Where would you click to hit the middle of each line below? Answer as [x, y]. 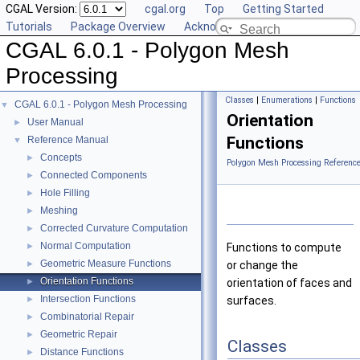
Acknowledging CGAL [238, 27]
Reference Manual [68, 140]
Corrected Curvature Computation [114, 228]
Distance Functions [82, 352]
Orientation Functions [87, 281]
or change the [262, 266]
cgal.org [165, 9]
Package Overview [118, 27]
